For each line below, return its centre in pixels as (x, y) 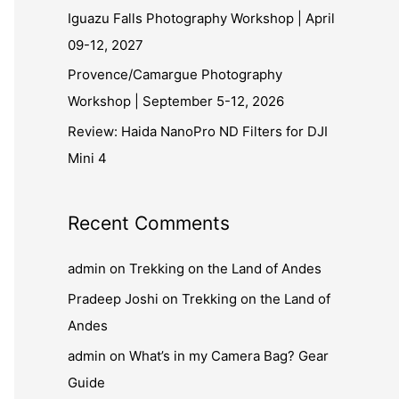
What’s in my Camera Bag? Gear (229, 355)
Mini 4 (87, 158)
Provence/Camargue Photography (175, 75)
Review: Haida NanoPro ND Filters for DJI (198, 131)
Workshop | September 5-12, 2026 (176, 102)
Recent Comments (149, 223)
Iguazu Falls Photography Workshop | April (201, 18)
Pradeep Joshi (113, 298)
